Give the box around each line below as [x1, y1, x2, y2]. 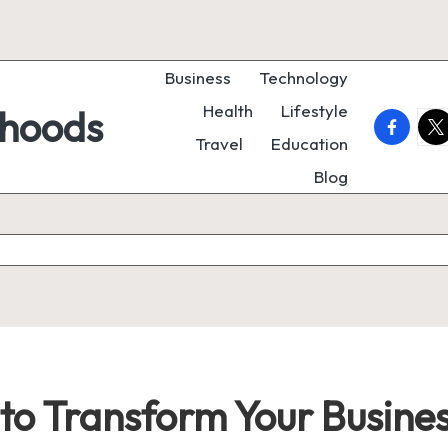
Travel [195, 133, 243, 154]
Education [271, 133, 348, 154]
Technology [259, 67, 348, 88]
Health [203, 100, 253, 121]
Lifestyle [281, 100, 348, 121]
